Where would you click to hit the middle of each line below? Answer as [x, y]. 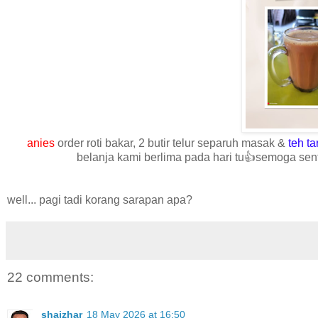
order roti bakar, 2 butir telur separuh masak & [171, 143]
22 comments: [50, 278]
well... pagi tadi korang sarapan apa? [100, 200]
